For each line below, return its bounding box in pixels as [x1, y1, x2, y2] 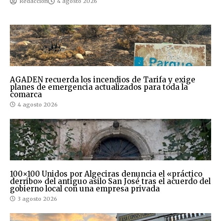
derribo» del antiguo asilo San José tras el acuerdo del [10, 176, 211, 186]
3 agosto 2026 [18, 195, 57, 202]
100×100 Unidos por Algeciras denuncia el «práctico [10, 169, 202, 179]
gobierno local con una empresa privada [10, 184, 160, 193]
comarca [10, 89, 42, 99]
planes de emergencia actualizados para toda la [10, 82, 188, 92]
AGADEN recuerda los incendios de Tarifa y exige [10, 74, 195, 84]
